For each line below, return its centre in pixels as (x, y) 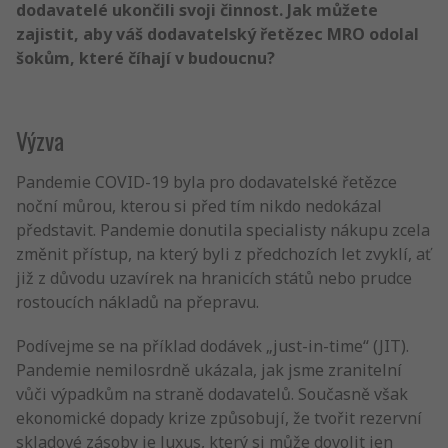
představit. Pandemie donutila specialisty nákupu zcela (223, 230)
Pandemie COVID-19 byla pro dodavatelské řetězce (206, 182)
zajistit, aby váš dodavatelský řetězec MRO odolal (217, 34)
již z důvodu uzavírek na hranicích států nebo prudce (214, 278)
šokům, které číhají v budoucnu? (145, 58)
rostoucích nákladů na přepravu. (137, 302)
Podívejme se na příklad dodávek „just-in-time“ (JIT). (212, 346)
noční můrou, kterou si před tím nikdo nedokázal (199, 206)
